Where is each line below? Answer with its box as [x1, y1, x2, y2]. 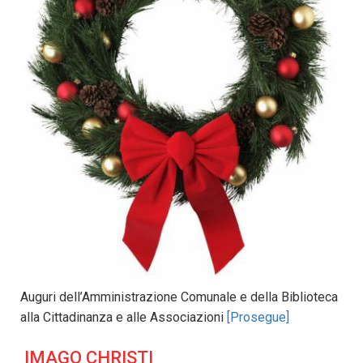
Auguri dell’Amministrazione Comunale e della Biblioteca [20, 288, 338, 305]
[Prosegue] [227, 309, 289, 325]
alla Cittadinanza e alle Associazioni [20, 309, 227, 325]
